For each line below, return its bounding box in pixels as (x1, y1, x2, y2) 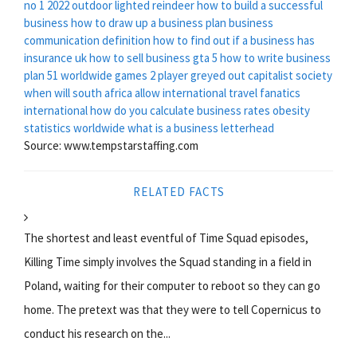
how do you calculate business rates (90, 102, 270, 118)
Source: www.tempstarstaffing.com (24, 137, 198, 153)
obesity (273, 102, 310, 118)
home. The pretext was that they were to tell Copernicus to (24, 301, 321, 317)
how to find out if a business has (153, 32, 315, 48)
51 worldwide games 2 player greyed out (47, 67, 245, 83)
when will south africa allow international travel (24, 84, 257, 100)
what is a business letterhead (127, 120, 274, 135)
